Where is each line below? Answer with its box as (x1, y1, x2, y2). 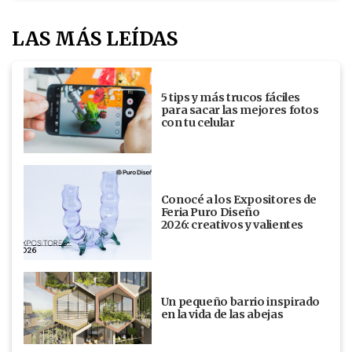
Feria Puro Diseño (160, 205, 260, 220)
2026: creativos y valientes (160, 218, 308, 233)
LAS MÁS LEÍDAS (12, 27, 178, 52)
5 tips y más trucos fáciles (160, 90, 301, 105)
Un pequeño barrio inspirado (160, 295, 321, 310)
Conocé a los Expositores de (160, 192, 317, 207)
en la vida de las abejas (160, 307, 284, 322)
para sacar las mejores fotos (160, 103, 319, 118)
